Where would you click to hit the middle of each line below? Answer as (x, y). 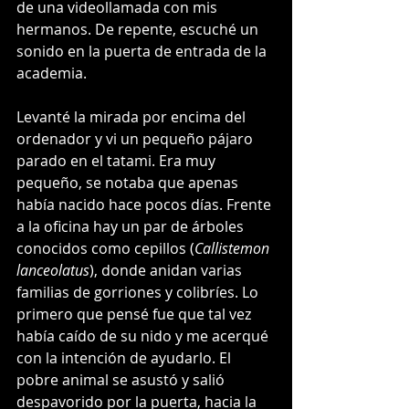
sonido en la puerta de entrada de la (143, 51)
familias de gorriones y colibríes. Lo (139, 292)
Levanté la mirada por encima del (133, 117)
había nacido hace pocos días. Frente (146, 204)
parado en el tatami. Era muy (118, 161)
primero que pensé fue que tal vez (136, 314)
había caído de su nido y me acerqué (144, 336)
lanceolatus (53, 270)
